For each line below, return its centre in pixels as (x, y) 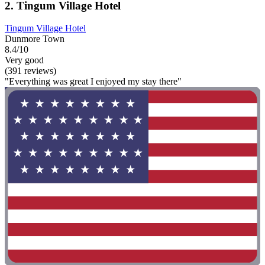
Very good (24, 60)
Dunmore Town (35, 39)
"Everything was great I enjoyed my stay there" (93, 82)
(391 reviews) (30, 71)
